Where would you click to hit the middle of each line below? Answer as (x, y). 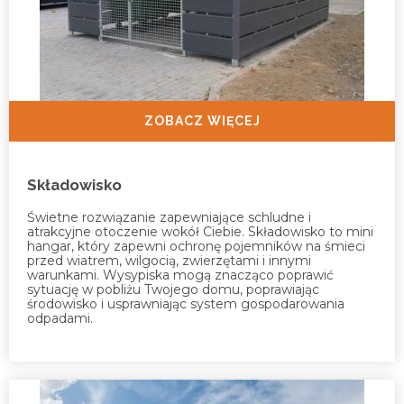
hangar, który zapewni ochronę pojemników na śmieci (196, 246)
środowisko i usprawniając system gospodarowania (186, 303)
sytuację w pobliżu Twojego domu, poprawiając (173, 289)
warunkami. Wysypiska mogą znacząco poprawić (180, 275)
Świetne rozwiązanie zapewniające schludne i (169, 217)
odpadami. (60, 318)
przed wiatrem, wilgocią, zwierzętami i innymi (169, 260)
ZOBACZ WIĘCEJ (202, 120)
